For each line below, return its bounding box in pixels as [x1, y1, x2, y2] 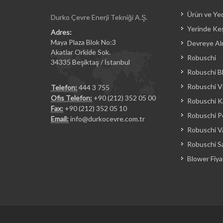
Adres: [51, 28, 72, 36]
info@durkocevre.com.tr [70, 114, 145, 123]
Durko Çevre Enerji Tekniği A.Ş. [51, 13, 147, 21]
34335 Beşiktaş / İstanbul [51, 58, 130, 66]
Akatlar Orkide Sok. [51, 48, 111, 56]
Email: [51, 114, 69, 123]
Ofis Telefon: [51, 94, 92, 102]
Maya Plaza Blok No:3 [51, 38, 116, 46]
